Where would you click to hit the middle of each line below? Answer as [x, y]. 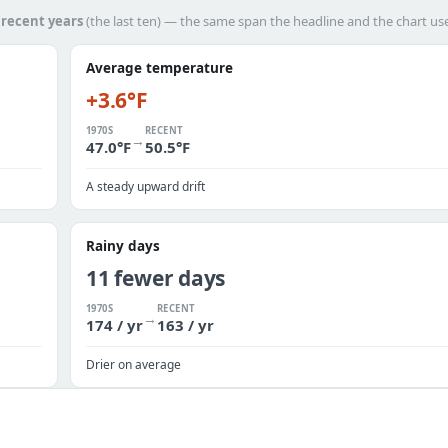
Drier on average [133, 364]
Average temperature [159, 68]
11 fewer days [156, 278]
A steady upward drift [145, 186]
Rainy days [123, 246]
